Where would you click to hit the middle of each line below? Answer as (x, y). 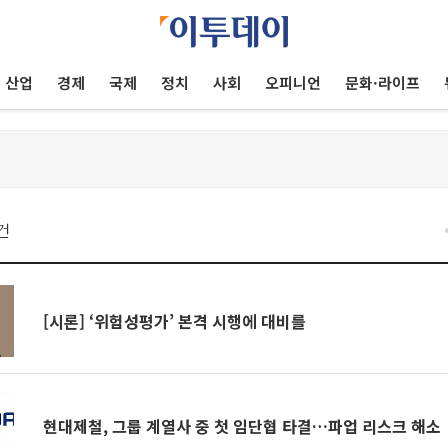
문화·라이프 (382, 82)
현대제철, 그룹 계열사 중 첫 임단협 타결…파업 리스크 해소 (242, 426)
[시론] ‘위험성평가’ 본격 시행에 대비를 (175, 321)
